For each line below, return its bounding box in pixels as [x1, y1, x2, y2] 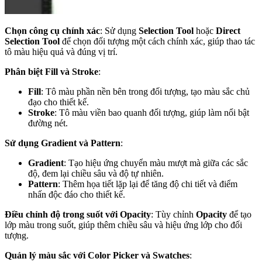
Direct [216, 25, 240, 36]
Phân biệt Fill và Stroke [5, 66, 98, 77]
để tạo [227, 209, 251, 219]
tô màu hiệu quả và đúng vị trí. [5, 46, 118, 57]
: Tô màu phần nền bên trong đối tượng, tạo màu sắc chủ [41, 86, 250, 96]
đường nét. [28, 118, 68, 128]
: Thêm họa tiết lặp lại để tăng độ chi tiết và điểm [58, 178, 237, 189]
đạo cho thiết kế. [28, 96, 89, 107]
